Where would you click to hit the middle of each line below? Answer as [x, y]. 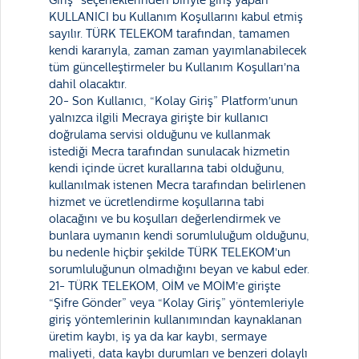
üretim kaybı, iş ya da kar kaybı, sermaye [158, 337]
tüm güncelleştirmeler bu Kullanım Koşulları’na [174, 68]
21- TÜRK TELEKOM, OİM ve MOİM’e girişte [165, 286]
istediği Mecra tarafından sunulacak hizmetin [169, 152]
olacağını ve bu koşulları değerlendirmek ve [165, 219]
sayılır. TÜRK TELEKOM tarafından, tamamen [169, 34]
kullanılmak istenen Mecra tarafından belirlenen [177, 186]
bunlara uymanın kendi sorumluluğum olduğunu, [179, 236]
